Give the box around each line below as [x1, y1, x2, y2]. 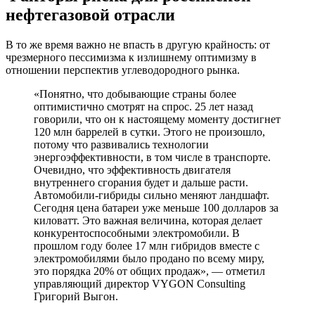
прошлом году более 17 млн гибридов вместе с [34, 240, 259, 252]
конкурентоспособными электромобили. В [34, 227, 240, 240]
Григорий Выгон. [34, 290, 121, 303]
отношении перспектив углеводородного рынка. [6, 64, 243, 77]
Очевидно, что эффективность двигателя [34, 164, 231, 176]
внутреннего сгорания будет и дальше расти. [34, 176, 248, 189]
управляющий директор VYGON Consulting [34, 278, 245, 290]
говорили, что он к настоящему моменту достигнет [34, 113, 281, 126]
